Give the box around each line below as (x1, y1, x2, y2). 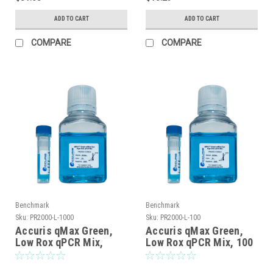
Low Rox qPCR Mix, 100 (146, 235, 253, 249)
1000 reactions (15, 247, 85, 260)
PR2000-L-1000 (30, 213, 74, 222)
